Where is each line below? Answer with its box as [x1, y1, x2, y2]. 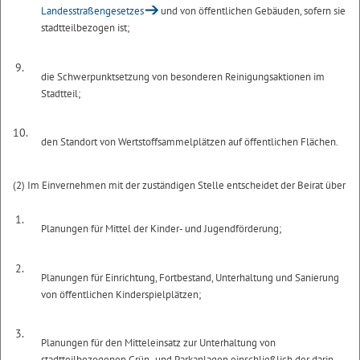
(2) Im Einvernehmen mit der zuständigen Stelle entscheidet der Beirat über [13, 178, 346, 192]
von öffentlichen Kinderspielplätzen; [41, 287, 202, 301]
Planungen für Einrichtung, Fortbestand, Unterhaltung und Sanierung [41, 270, 340, 284]
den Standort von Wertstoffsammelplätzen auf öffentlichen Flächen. [41, 135, 339, 149]
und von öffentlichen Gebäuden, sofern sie [157, 4, 346, 18]
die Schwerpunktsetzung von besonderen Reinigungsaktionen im [41, 69, 325, 84]
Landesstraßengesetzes [41, 4, 145, 18]
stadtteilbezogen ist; [41, 21, 130, 35]
